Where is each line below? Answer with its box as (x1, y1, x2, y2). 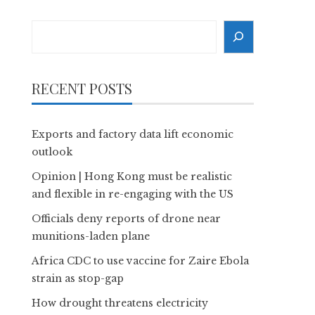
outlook (32, 145, 73, 158)
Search (31, 21, 70, 34)
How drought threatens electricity (32, 296, 209, 309)
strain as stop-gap (32, 271, 124, 285)
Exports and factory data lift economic (32, 127, 234, 141)
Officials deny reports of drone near (32, 212, 221, 225)
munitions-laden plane (32, 229, 150, 243)
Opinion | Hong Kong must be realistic (32, 169, 233, 183)
